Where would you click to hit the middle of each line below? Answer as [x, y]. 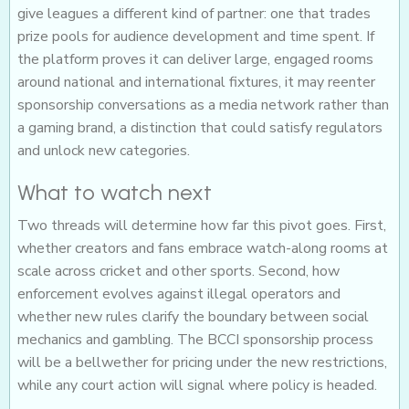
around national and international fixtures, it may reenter [196, 83]
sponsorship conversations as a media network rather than [203, 105]
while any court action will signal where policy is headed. [197, 386]
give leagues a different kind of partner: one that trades [194, 14]
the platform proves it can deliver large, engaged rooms [195, 60]
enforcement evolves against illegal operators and [179, 294]
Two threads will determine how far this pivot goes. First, [202, 226]
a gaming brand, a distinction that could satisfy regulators [200, 128]
